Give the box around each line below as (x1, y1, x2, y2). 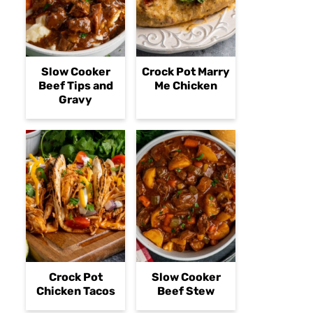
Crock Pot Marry (142, 64, 230, 78)
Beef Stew (157, 284, 214, 298)
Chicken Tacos (36, 284, 115, 298)
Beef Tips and (38, 78, 113, 92)
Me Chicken (154, 78, 217, 92)
